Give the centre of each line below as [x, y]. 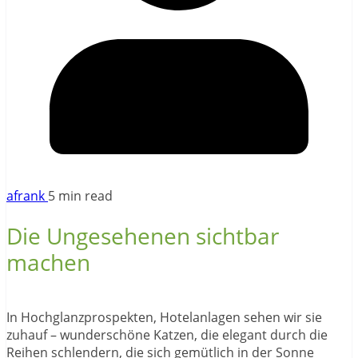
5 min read [80, 195]
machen [48, 263]
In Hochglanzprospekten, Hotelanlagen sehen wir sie [164, 318]
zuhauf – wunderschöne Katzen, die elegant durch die [167, 335]
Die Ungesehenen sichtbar [143, 236]
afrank [27, 195]
